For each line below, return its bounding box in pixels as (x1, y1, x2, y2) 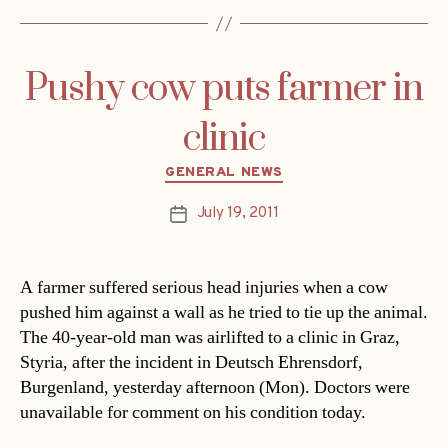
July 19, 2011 (196, 203, 279, 223)
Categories (223, 157, 310, 181)
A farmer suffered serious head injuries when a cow (20, 275, 388, 299)
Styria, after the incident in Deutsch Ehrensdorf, (20, 350, 363, 374)
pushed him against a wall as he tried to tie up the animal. (20, 300, 428, 324)
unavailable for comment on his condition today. (20, 400, 366, 424)
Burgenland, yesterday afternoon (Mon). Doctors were (20, 375, 410, 399)
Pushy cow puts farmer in (25, 65, 423, 114)
